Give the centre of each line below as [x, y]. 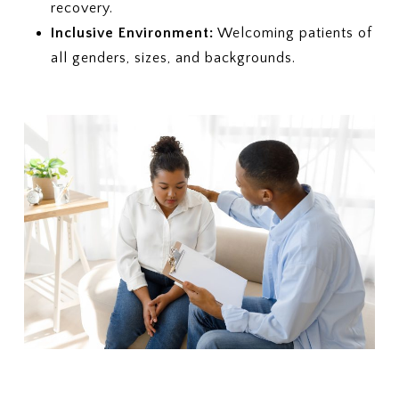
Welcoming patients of [293, 33]
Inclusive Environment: [132, 33]
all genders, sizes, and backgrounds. [173, 57]
